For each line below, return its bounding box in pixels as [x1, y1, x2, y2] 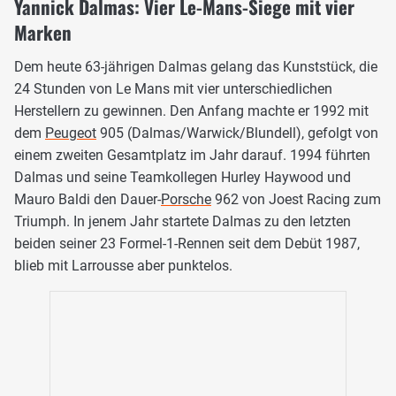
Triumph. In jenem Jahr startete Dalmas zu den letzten [14, 212, 351, 230]
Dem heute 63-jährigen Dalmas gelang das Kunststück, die [14, 57, 377, 75]
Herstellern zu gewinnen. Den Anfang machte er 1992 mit [14, 102, 369, 119]
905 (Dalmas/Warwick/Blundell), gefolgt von [96, 124, 378, 141]
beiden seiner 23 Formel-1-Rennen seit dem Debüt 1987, [14, 234, 360, 252]
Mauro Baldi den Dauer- [14, 190, 161, 208]
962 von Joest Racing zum [211, 190, 381, 208]
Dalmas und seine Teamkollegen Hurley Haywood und [14, 168, 351, 186]
